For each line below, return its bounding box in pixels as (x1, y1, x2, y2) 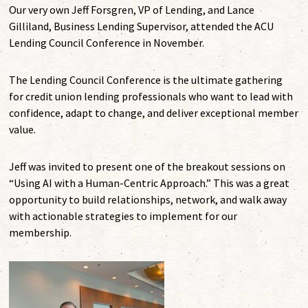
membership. (9, 225, 72, 240)
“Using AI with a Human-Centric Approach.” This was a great (9, 176, 290, 190)
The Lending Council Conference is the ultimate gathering (9, 73, 283, 87)
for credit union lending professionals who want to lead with (9, 89, 294, 104)
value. (9, 122, 36, 137)
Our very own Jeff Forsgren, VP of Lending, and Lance (9, 3, 255, 17)
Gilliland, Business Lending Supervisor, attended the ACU (9, 19, 274, 34)
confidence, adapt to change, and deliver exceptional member (9, 106, 299, 120)
